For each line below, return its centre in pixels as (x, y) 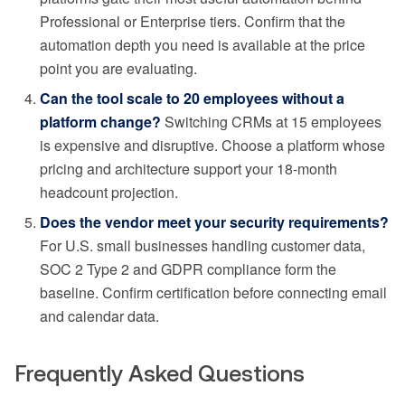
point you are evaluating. (118, 69)
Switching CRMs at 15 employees (271, 122)
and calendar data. (99, 316)
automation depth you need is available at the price (202, 45)
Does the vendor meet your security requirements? (214, 222)
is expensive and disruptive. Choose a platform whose (212, 146)
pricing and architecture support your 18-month (188, 169)
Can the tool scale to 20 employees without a (192, 99)
